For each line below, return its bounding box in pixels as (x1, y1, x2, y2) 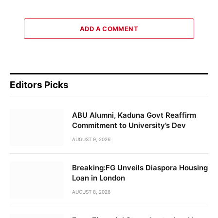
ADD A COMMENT (79, 25, 139, 33)
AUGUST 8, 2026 (72, 189, 110, 195)
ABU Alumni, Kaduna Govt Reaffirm (72, 110, 196, 120)
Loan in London (72, 173, 125, 183)
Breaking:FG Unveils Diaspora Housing (72, 163, 208, 173)
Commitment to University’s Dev (72, 121, 186, 130)
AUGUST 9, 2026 (72, 136, 110, 143)
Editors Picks (10, 79, 69, 91)
